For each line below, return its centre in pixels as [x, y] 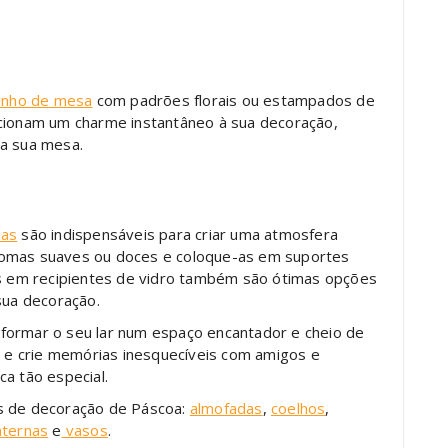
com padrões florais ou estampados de [233, 99]
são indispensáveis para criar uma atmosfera [178, 233]
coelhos [298, 407]
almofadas [226, 407]
